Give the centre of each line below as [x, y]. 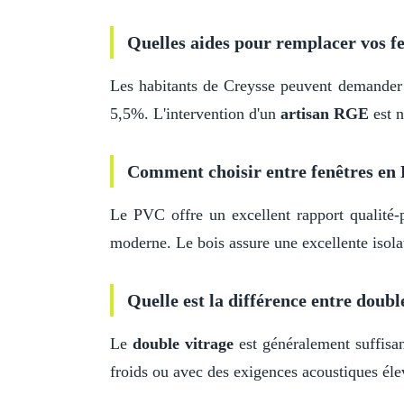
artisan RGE [325, 114]
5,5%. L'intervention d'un [195, 114]
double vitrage [183, 344]
